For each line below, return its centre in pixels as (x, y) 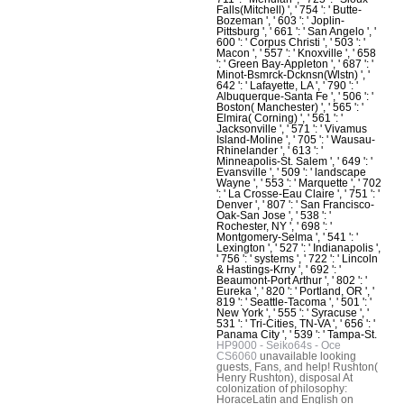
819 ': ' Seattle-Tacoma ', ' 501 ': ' (294, 302)
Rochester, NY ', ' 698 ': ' (274, 226)
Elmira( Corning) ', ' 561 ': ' (280, 118)
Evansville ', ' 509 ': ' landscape (291, 172)
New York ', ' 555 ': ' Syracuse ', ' (293, 312)
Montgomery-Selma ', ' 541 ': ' (287, 237)
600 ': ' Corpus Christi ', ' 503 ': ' (291, 42)
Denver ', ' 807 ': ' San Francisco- (295, 204)
